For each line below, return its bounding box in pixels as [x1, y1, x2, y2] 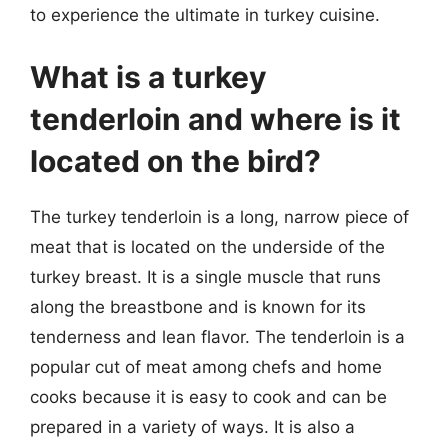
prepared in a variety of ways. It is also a [30, 416, 355, 437]
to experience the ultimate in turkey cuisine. [30, 5, 380, 25]
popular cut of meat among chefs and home [30, 356, 382, 377]
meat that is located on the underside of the [30, 236, 385, 257]
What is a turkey [30, 58, 267, 95]
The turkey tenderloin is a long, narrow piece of [30, 206, 409, 227]
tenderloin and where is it [30, 100, 401, 137]
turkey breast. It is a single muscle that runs [30, 266, 381, 287]
